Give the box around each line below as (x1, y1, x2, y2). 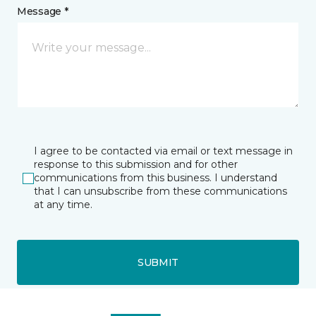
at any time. (34, 198, 92, 211)
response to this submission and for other (34, 158, 238, 171)
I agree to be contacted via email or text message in (34, 145, 293, 157)
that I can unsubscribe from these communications (34, 185, 287, 197)
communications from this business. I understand (34, 171, 277, 184)
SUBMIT (137, 255, 179, 269)
